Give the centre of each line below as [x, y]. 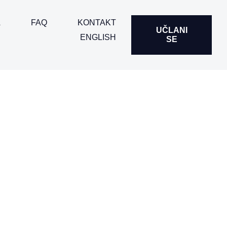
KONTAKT [97, 22]
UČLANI [172, 30]
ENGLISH [98, 37]
